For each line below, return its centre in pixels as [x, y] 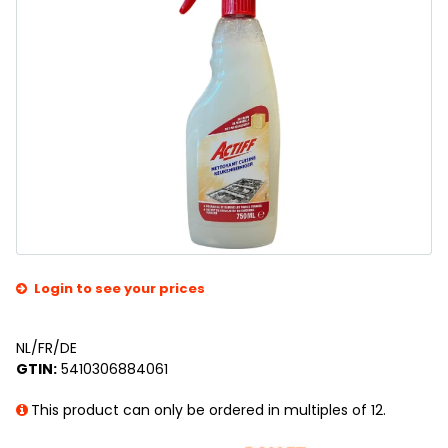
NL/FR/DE [46, 348]
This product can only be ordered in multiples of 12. [208, 410]
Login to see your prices [119, 289]
